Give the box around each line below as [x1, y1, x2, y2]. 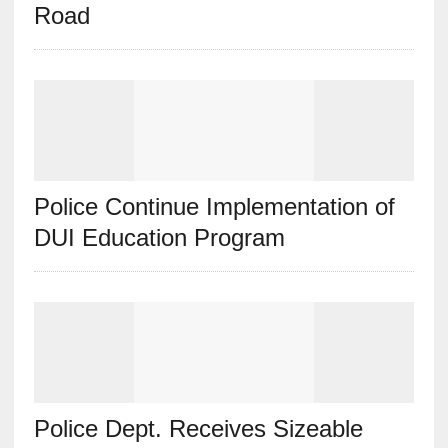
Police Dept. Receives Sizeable [33, 415, 363, 443]
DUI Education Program [33, 224, 285, 252]
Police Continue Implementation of [33, 193, 395, 221]
